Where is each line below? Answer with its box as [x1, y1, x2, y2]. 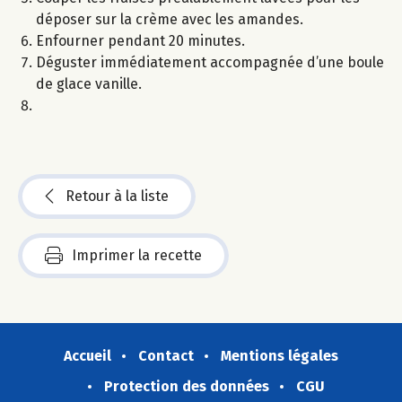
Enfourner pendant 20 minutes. [36, 32, 245, 50]
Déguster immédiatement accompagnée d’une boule [36, 54, 384, 72]
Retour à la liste [66, 188, 169, 205]
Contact [138, 347, 194, 365]
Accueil [64, 347, 111, 365]
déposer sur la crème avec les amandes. [36, 11, 303, 29]
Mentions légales [221, 347, 338, 365]
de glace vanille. [36, 75, 142, 93]
